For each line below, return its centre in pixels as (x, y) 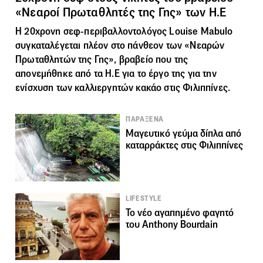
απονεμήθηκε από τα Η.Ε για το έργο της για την (116, 73)
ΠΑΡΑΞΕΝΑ (145, 119)
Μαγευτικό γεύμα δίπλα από (184, 133)
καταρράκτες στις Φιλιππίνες (185, 145)
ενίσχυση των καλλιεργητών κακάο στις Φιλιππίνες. (123, 87)
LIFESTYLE (144, 198)
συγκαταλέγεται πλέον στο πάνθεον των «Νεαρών (120, 45)
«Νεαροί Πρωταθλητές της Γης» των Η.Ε (121, 12)
